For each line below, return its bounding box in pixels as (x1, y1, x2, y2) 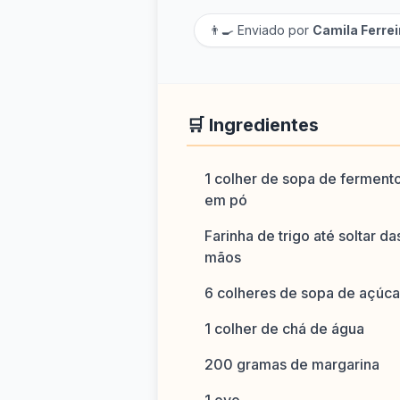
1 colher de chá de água (204, 320, 364, 337)
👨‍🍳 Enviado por (209, 22, 312, 37)
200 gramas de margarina (204, 355, 379, 373)
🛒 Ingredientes (187, 114, 319, 136)
